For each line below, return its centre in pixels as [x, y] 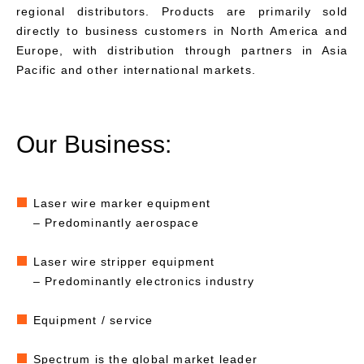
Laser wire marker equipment [124, 203]
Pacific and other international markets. [136, 69]
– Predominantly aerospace [116, 222]
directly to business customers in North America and [182, 30]
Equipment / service [93, 320]
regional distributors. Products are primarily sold [182, 11]
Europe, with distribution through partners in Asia [182, 50]
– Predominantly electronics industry [144, 281]
